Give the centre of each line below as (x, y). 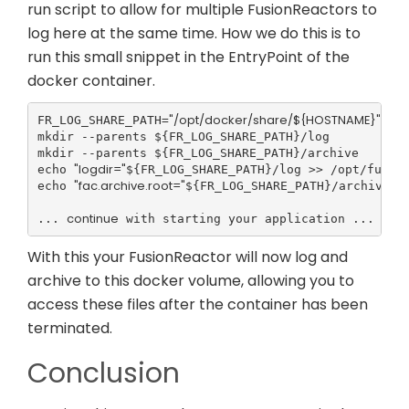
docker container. (91, 81)
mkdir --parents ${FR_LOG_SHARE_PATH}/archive (198, 152)
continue (92, 218)
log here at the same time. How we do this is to (194, 34)
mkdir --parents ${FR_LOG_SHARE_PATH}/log (183, 136)
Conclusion (104, 374)
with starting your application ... (246, 218)
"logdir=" (100, 169)
